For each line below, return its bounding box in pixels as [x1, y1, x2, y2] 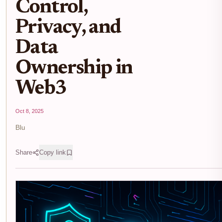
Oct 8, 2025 [15, 108, 44, 114]
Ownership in [15, 58, 133, 79]
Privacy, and [15, 18, 121, 38]
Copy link [39, 149, 66, 156]
